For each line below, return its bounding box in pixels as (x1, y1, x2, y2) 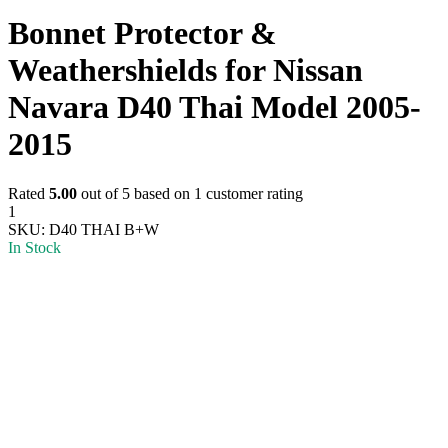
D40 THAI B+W (49, 220, 159, 238)
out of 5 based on (77, 184, 194, 202)
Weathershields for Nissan (8, 52, 363, 89)
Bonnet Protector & (8, 15, 277, 52)
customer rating (202, 184, 303, 202)
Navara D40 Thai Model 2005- (8, 89, 421, 126)
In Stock (8, 238, 61, 256)
